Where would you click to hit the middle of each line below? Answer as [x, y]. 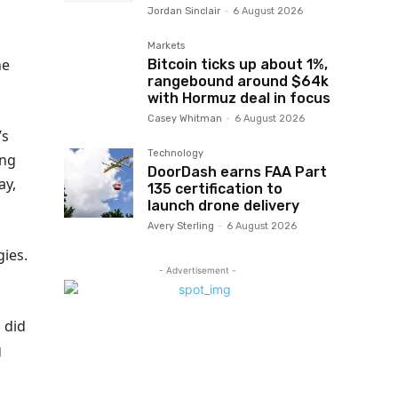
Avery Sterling [181, 226]
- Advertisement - [197, 270]
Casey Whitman [185, 119]
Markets [166, 46]
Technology [175, 153]
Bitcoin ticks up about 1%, [238, 64]
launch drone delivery [223, 206]
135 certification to [215, 189]
